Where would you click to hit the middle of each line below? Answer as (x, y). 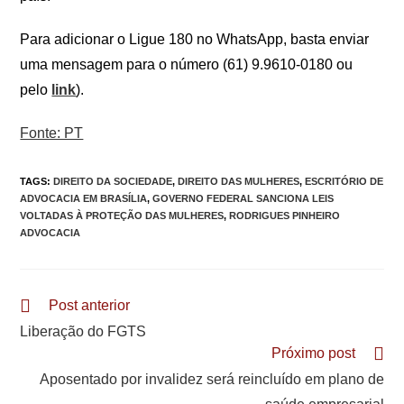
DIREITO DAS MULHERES (239, 181)
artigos (39, 338)
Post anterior (90, 305)
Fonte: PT (52, 133)
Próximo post (313, 353)
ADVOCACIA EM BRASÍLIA (84, 198)
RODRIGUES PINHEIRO (285, 216)
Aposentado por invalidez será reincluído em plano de (211, 379)
